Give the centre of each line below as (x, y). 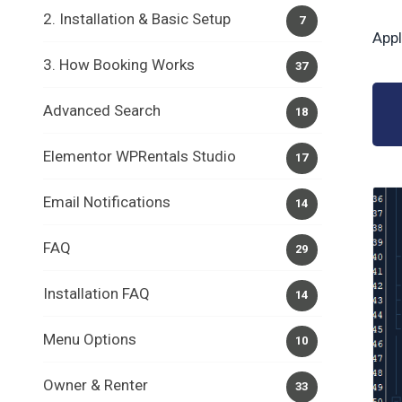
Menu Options (90, 339)
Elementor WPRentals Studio (140, 156)
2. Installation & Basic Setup (137, 19)
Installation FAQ (96, 293)
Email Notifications (107, 202)
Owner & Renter (96, 385)
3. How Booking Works (119, 65)
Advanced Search (102, 110)
